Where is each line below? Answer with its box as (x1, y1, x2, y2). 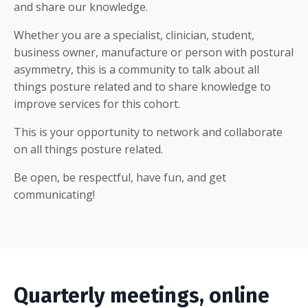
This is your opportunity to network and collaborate (14, 124, 283, 140)
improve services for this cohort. (14, 96, 180, 112)
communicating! (14, 187, 95, 203)
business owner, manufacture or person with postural (14, 45, 294, 60)
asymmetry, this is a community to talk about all (14, 62, 259, 78)
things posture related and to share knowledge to (14, 79, 271, 95)
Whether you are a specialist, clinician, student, (14, 27, 254, 43)
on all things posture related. (14, 142, 163, 157)
